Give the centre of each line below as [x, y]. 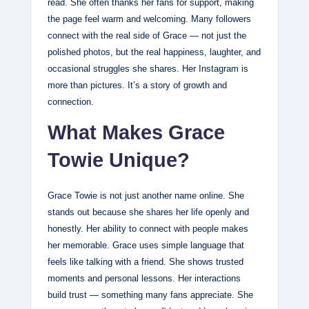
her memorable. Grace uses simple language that [146, 246]
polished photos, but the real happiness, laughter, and [154, 52]
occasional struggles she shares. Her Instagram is [148, 69]
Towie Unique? [119, 160]
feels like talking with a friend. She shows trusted [146, 262]
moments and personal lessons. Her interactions [144, 279]
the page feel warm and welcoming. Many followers [149, 19]
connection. [71, 102]
